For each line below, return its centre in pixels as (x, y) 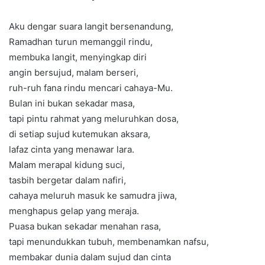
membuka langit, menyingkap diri (78, 57)
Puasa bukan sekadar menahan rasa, (85, 227)
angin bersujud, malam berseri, (74, 73)
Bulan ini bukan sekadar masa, (72, 104)
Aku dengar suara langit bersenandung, (91, 27)
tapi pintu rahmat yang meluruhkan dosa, (94, 119)
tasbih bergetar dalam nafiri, (67, 180)
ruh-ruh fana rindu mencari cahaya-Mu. (91, 88)
